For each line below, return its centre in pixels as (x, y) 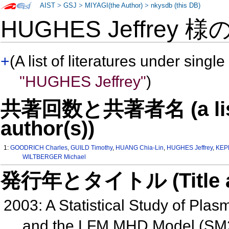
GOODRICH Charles (39, 148)
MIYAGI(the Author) (114, 6)
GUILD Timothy (92, 148)
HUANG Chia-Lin (140, 148)
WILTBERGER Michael (54, 157)
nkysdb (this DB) (176, 6)
